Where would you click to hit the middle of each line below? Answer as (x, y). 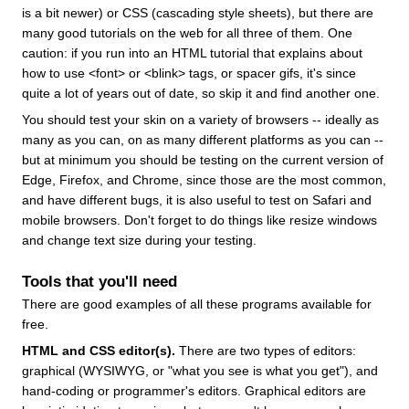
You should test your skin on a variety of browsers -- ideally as (200, 119)
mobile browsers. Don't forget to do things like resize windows (199, 220)
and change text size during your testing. (139, 240)
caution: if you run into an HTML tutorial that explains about (192, 52)
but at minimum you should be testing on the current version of (203, 159)
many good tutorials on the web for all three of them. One (187, 32)
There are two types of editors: (266, 350)
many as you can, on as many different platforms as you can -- (203, 139)
